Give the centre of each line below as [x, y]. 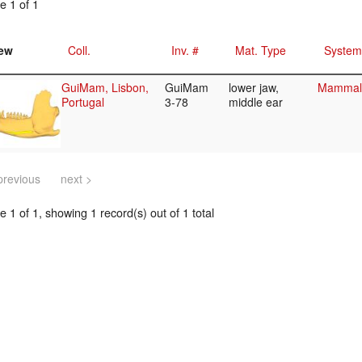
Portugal [83, 102]
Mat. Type [261, 51]
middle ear [257, 102]
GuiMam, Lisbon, [105, 88]
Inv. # [185, 51]
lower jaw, [254, 88]
